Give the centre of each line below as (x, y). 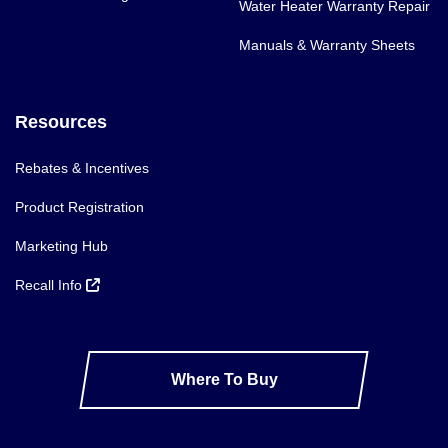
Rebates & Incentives (82, 168)
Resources (61, 122)
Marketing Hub (61, 246)
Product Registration (79, 207)
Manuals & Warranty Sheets (327, 45)
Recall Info (50, 285)
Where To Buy (224, 380)
